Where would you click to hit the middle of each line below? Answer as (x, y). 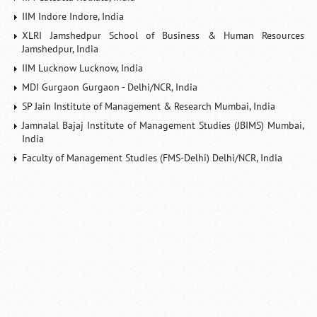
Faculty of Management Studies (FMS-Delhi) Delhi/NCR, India (152, 158)
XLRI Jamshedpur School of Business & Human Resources (163, 35)
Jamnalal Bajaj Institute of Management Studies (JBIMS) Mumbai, (163, 125)
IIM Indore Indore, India (73, 16)
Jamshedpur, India (60, 49)
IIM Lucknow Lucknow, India (83, 68)
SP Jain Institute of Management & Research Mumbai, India (149, 106)
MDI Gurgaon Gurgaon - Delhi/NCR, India (110, 87)
